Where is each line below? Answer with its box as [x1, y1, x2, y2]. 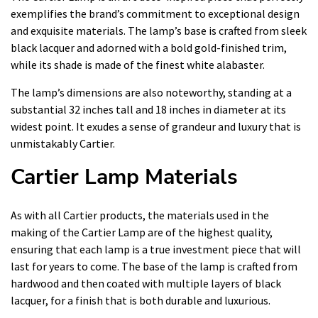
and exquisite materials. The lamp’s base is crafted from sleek [11, 23, 307, 38]
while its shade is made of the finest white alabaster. [11, 57, 265, 72]
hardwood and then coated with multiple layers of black [11, 275, 281, 290]
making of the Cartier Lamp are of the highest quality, [11, 224, 273, 239]
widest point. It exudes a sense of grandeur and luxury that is [11, 119, 301, 133]
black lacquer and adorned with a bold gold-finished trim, [11, 40, 287, 55]
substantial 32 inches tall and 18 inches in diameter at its [11, 102, 286, 116]
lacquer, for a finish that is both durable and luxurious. [11, 292, 270, 307]
